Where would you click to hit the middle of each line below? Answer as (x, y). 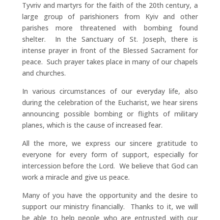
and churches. (44, 73)
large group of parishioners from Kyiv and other (110, 16)
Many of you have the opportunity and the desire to (110, 195)
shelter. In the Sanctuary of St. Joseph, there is (110, 39)
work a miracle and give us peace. (76, 177)
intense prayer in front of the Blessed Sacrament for (110, 50)
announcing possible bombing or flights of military (110, 113)
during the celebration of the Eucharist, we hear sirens (110, 102)
